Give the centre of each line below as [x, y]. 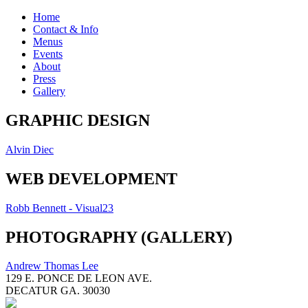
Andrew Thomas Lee [52, 266]
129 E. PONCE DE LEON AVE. [79, 278]
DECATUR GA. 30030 [58, 291]
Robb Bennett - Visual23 [59, 208]
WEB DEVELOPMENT [91, 178]
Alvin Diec [30, 149]
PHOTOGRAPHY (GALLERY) [119, 237]
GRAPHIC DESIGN [78, 120]
